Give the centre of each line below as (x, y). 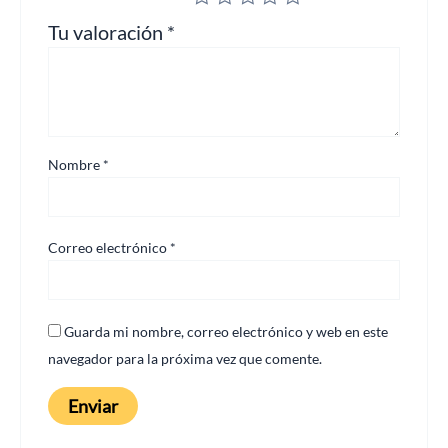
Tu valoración (108, 33)
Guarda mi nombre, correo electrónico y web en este (226, 331)
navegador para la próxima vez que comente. (185, 358)
